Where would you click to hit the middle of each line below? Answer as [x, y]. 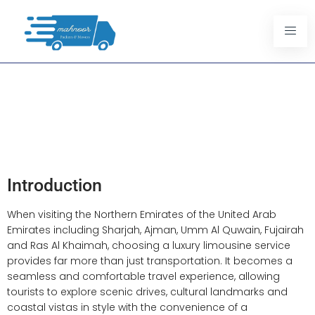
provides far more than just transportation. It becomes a [150, 261]
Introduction [54, 186]
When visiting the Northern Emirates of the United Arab [142, 215]
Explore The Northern [115, 81]
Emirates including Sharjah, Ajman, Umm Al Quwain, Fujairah [155, 230]
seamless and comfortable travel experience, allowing [143, 277]
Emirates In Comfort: [112, 105]
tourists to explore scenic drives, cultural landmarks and [147, 292]
